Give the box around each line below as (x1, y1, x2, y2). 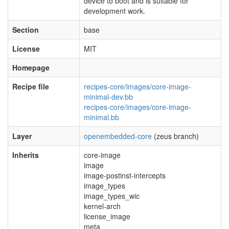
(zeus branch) (152, 131, 199, 141)
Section (12, 25, 39, 35)
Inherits (12, 150, 39, 160)
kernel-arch (84, 201, 121, 211)
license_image (84, 211, 130, 221)
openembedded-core (84, 131, 152, 141)
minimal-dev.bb (84, 91, 133, 102)
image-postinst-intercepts (84, 170, 166, 180)
